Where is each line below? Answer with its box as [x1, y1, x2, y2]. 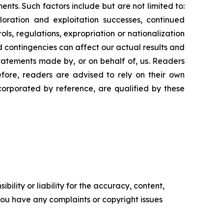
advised [72, 70, 104, 80]
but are [102, 1, 131, 11]
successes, [103, 15, 142, 25]
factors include [42, 1, 100, 11]
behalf [100, 56, 125, 66]
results [143, 42, 168, 53]
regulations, [16, 28, 61, 39]
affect [75, 42, 99, 53]
